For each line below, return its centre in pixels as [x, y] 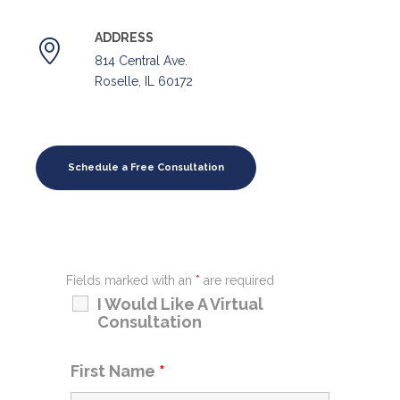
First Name [115, 371]
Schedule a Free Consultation [146, 168]
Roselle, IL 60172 [144, 82]
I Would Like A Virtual [180, 304]
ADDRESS [124, 38]
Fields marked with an [131, 281]
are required [237, 281]
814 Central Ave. [141, 61]
